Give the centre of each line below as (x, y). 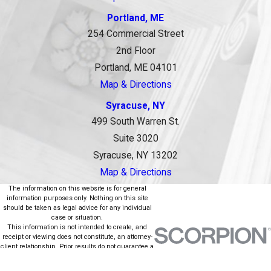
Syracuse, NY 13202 (135, 156)
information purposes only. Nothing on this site (77, 198)
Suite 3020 (135, 139)
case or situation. (77, 218)
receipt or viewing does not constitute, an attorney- (77, 237)
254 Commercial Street (135, 34)
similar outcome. (77, 256)
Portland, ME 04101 (135, 68)
